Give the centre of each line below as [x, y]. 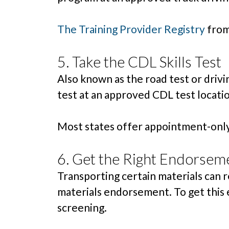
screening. [82, 207]
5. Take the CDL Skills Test [139, 61]
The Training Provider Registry [131, 29]
